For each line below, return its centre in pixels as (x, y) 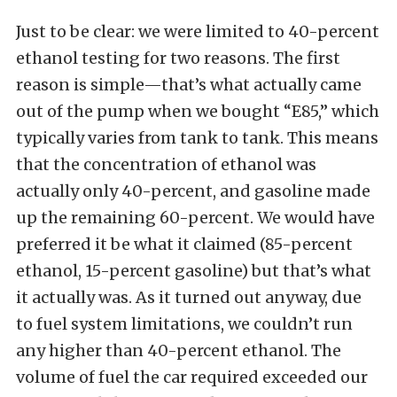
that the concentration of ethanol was (166, 164)
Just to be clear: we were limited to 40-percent (198, 31)
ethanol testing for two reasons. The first (178, 58)
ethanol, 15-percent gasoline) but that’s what (194, 270)
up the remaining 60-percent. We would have (195, 217)
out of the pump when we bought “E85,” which (198, 111)
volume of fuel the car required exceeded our (192, 377)
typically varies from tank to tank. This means (197, 137)
